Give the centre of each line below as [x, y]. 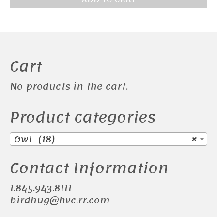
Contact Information [89, 168]
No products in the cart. [69, 87]
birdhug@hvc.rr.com [60, 201]
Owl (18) [35, 139]
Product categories [83, 117]
